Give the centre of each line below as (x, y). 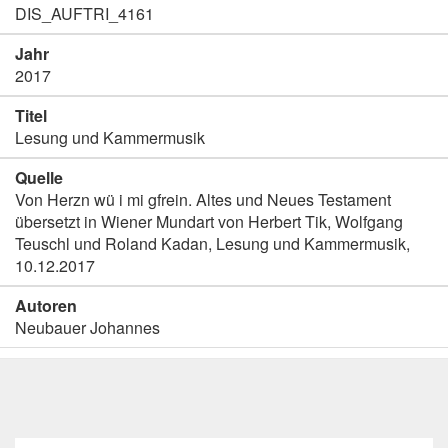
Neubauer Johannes (87, 327)
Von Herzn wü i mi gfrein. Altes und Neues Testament (203, 199)
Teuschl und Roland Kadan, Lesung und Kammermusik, (212, 243)
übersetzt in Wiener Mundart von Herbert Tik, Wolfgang (209, 221)
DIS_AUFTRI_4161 (84, 13)
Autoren (46, 305)
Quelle (39, 177)
